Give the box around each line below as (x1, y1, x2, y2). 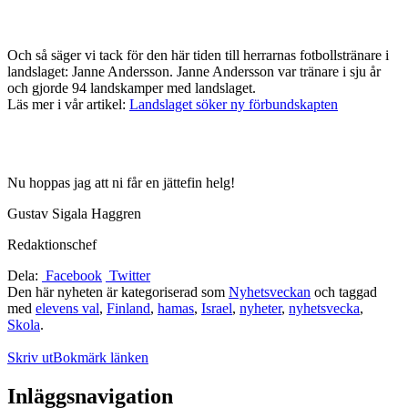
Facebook (42, 268, 102, 284)
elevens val (36, 301, 99, 317)
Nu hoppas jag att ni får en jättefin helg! (7, 175, 235, 191)
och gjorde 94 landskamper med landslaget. (7, 80, 256, 97)
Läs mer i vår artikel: (7, 97, 129, 113)
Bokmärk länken (53, 350, 148, 366)
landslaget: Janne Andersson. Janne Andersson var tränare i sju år (7, 64, 381, 80)
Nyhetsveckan (229, 284, 311, 301)
